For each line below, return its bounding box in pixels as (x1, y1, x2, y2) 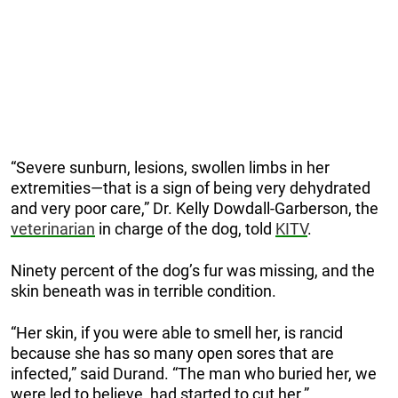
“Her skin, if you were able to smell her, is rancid (11, 322, 343, 342)
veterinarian (11, 219, 95, 238)
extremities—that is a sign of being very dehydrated (11, 178, 370, 197)
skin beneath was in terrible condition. (11, 281, 276, 300)
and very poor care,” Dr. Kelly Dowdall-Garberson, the (11, 198, 378, 218)
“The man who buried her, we (172, 363, 377, 383)
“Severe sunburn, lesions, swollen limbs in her (11, 157, 330, 177)
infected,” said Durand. (11, 363, 172, 383)
